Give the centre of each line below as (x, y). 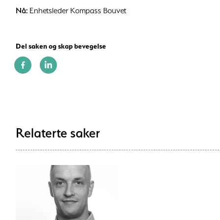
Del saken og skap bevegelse (61, 46)
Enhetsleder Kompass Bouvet (77, 10)
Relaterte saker (58, 132)
